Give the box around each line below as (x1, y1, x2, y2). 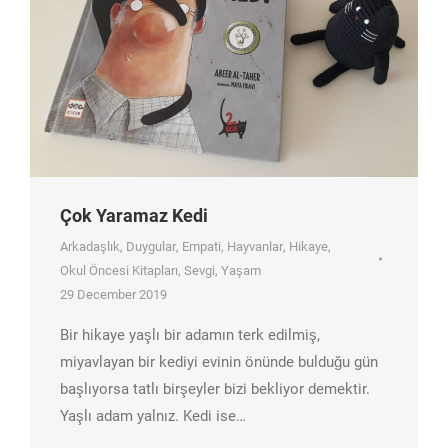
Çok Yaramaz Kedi (60, 204, 208, 226)
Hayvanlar (227, 238, 283, 254)
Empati (182, 238, 221, 254)
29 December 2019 (60, 286, 167, 302)
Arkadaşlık (60, 238, 120, 254)
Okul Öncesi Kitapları (60, 262, 178, 278)
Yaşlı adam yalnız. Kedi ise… (60, 406, 246, 425)
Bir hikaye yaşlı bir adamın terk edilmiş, (60, 325, 320, 344)
